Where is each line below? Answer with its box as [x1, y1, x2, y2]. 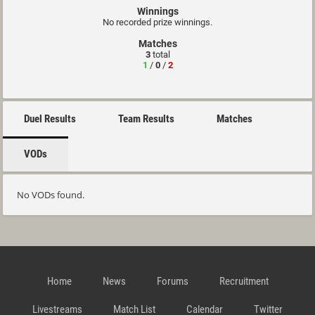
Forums [156, 275, 188, 288]
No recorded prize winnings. [103, 17, 212, 27]
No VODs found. [17, 188, 84, 201]
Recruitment [219, 275, 269, 288]
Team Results [118, 112, 174, 125]
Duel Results [24, 112, 76, 125]
